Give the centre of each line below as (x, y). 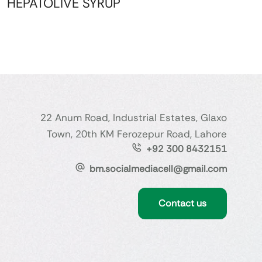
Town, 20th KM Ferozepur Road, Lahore (137, 134)
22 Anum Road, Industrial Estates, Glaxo (133, 117)
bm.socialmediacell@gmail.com (158, 168)
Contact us (182, 203)
